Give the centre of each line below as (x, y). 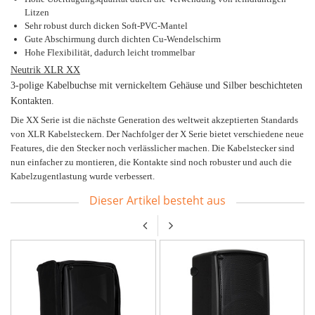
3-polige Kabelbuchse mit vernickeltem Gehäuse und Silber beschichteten (156, 85)
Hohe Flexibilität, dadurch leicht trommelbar (110, 52)
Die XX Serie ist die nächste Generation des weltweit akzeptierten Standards (154, 120)
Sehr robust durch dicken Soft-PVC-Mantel (106, 26)
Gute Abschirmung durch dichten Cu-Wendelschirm (123, 39)
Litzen (37, 12)
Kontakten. (32, 101)
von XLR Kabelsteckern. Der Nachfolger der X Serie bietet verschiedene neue (157, 134)
